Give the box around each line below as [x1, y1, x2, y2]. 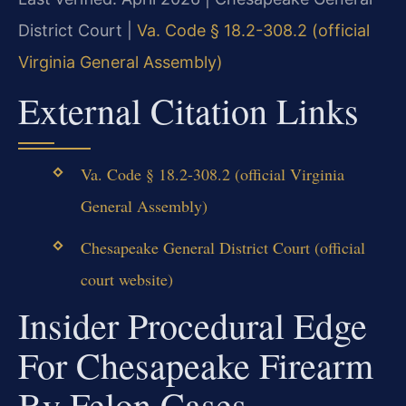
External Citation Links [18, 85, 359, 134]
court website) [80, 268, 173, 291]
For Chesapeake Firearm [18, 341, 373, 390]
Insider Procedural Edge [18, 301, 367, 350]
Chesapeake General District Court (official [80, 237, 365, 259]
